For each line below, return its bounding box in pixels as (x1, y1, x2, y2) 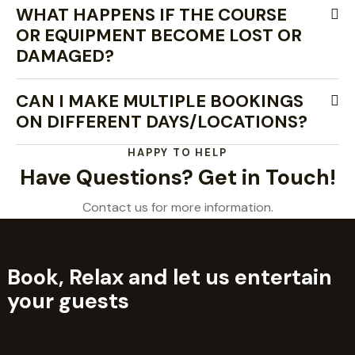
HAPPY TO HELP (128, 146, 227, 159)
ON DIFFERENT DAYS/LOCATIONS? (16, 110, 307, 133)
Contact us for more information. (82, 199, 273, 216)
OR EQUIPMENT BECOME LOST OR (16, 24, 302, 47)
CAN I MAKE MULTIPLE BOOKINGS (16, 90, 303, 113)
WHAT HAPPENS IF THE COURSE (16, 3, 287, 26)
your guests (7, 286, 129, 315)
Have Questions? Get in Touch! (19, 162, 336, 191)
